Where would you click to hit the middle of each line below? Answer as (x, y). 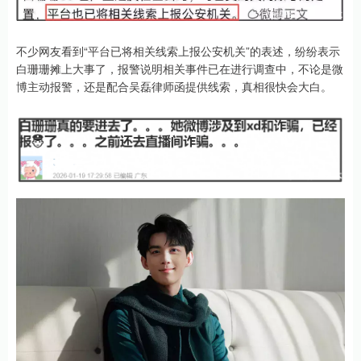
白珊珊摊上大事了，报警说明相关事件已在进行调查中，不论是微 (180, 69)
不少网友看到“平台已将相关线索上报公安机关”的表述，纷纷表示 (178, 51)
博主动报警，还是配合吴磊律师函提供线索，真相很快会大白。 (174, 87)
